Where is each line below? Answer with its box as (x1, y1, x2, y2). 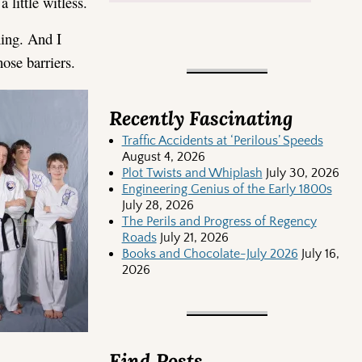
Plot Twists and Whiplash (121, 166, 263, 181)
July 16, (301, 246, 339, 262)
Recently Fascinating (108, 105, 293, 131)
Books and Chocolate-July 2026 (121, 246, 298, 262)
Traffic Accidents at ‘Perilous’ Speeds (121, 133, 323, 149)
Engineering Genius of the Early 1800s (121, 182, 332, 197)
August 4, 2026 (121, 149, 205, 165)
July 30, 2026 (265, 166, 339, 181)
